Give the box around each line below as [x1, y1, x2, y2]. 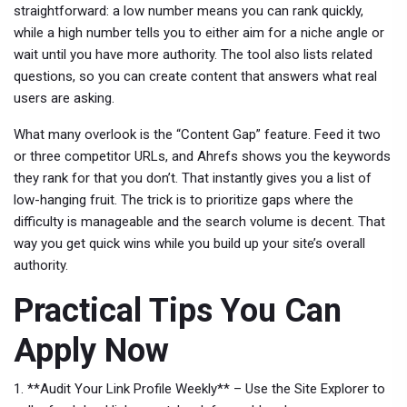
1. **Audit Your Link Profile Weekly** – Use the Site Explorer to [14, 381, 385, 397]
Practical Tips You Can [14, 292, 342, 330]
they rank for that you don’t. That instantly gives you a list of [14, 170, 372, 186]
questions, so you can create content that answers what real [14, 68, 377, 84]
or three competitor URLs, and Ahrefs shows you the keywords [14, 148, 391, 164]
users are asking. [14, 90, 114, 106]
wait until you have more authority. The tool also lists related [14, 46, 372, 63]
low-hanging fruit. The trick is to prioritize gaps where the [14, 192, 353, 208]
